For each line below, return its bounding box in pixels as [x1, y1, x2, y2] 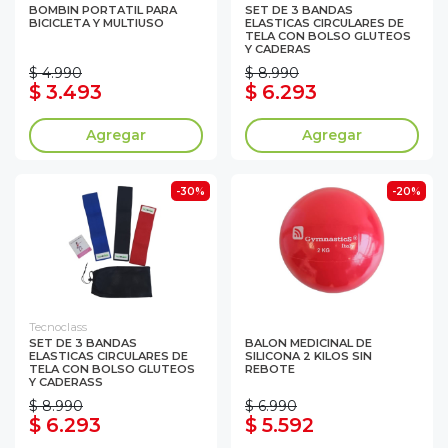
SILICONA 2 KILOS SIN [245, 349, 372, 364]
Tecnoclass [29, 320, 87, 335]
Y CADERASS [29, 375, 103, 390]
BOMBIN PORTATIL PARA [29, 3, 177, 18]
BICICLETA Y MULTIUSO [29, 16, 164, 31]
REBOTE [245, 362, 295, 377]
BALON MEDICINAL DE [245, 336, 372, 351]
